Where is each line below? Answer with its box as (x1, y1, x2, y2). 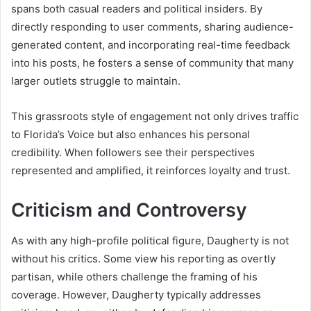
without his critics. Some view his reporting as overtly (11, 252, 276, 266)
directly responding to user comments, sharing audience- (11, 19, 294, 33)
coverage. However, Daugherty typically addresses (11, 288, 261, 302)
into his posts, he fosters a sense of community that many (11, 56, 294, 69)
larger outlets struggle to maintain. (11, 74, 180, 87)
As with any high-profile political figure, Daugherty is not (11, 234, 289, 248)
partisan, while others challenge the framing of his (11, 270, 258, 284)
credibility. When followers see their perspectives (11, 145, 255, 159)
